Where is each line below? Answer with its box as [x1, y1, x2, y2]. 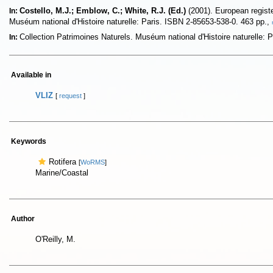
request [59, 92, 82, 99]
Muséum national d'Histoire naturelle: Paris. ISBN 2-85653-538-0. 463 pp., [9, 17, 272, 26]
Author [11, 214, 35, 223]
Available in [11, 71, 51, 79]
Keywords [11, 137, 46, 146]
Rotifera [49, 157, 79, 166]
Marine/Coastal [35, 168, 88, 177]
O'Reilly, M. [35, 235, 76, 244]
